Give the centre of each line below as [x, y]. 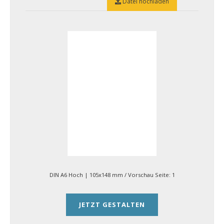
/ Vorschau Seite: [148, 175]
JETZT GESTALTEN [112, 204]
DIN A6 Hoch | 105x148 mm [87, 175]
